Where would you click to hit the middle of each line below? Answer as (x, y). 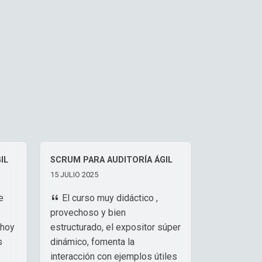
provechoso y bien (88, 212)
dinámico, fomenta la (92, 242)
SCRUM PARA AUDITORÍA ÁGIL (111, 160)
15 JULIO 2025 (74, 174)
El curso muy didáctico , (109, 198)
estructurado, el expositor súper (116, 227)
